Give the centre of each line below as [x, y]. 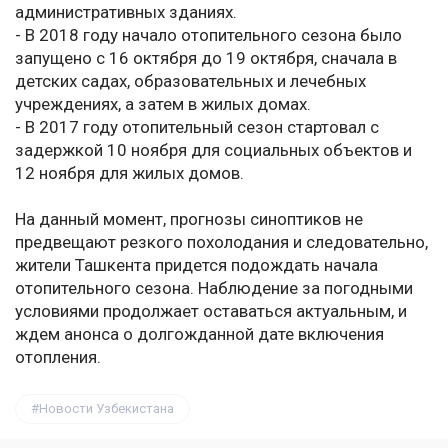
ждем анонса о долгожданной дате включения [199, 334]
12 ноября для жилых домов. [129, 173]
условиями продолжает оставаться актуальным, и [211, 311]
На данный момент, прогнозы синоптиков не [189, 219]
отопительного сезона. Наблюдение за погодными [214, 288]
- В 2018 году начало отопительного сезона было [208, 35]
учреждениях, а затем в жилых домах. [163, 104]
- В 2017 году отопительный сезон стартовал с [197, 127]
